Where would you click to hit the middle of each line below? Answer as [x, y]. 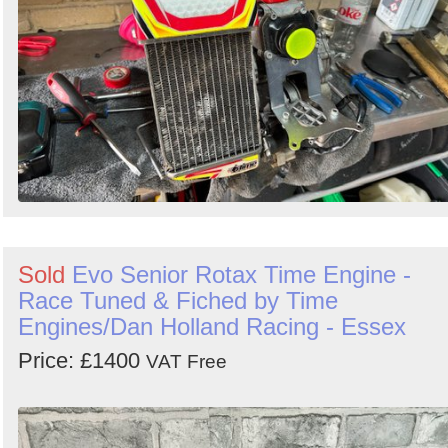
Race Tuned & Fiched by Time [178, 301]
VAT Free [186, 362]
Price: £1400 [82, 361]
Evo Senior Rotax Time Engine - [241, 275]
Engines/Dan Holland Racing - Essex [212, 327]
